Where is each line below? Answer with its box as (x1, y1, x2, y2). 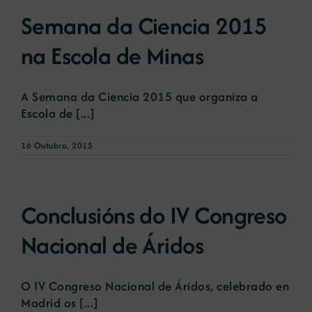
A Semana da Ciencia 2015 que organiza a (21, 88, 258, 106)
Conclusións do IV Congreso (21, 198, 287, 233)
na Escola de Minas (21, 39, 204, 73)
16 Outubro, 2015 (21, 139, 93, 152)
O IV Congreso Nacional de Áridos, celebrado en (21, 277, 289, 295)
